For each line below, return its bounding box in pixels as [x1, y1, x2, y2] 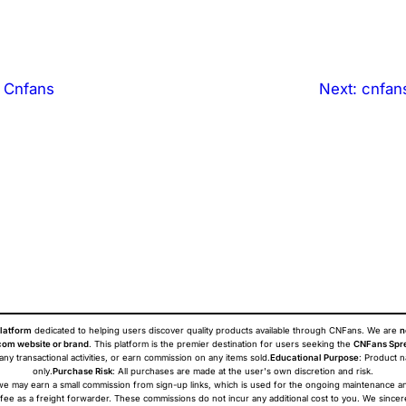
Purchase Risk [53, 366, 112, 377]
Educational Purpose [270, 353, 359, 363]
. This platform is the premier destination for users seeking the [89, 339, 353, 350]
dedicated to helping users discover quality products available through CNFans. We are [32, 325, 400, 336]
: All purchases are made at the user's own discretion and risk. [112, 366, 373, 377]
